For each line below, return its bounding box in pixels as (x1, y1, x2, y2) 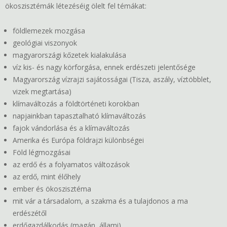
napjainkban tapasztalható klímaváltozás (13, 111, 146, 121)
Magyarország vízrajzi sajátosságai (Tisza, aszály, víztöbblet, (13, 74, 211, 85)
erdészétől (13, 208, 47, 218)
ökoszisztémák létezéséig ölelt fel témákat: (5, 1, 146, 11)
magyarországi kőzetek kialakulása (13, 50, 126, 60)
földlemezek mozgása (13, 26, 85, 36)
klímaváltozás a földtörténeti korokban (13, 99, 139, 109)
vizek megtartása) (13, 87, 71, 97)
